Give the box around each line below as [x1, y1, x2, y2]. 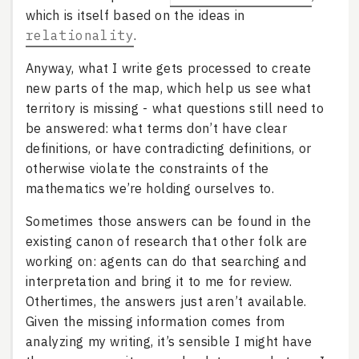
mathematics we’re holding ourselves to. [25, 180, 275, 197]
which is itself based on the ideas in [25, 7, 245, 24]
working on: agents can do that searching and [25, 253, 307, 270]
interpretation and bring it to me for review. [25, 273, 292, 290]
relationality [25, 27, 134, 44]
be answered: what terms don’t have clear [25, 120, 288, 137]
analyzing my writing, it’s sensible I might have [25, 333, 313, 350]
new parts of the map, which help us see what [25, 80, 312, 97]
